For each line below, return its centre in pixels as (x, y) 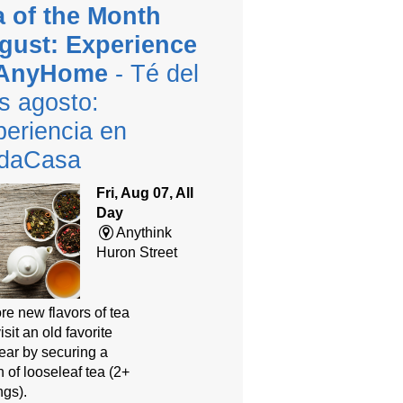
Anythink (144, 232)
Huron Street (136, 252)
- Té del (153, 73)
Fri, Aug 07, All (144, 193)
